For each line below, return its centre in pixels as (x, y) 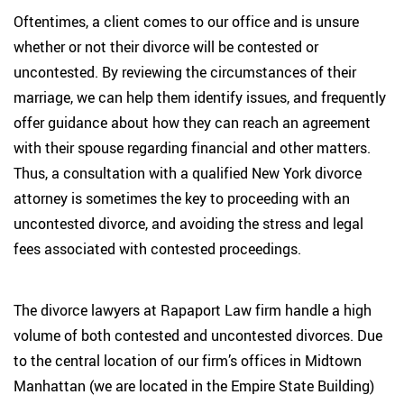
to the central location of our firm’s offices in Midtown (188, 361)
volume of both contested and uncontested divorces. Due (198, 335)
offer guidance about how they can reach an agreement (192, 123)
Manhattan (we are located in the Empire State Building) (194, 386)
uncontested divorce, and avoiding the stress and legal (188, 224)
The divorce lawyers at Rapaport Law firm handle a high (193, 310)
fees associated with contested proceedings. (157, 249)
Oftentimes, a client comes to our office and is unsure (186, 22)
